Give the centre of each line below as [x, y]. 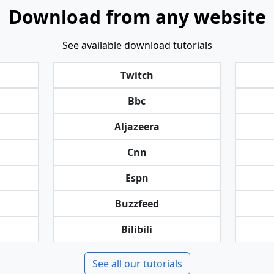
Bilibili [137, 229]
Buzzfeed [137, 204]
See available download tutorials [137, 45]
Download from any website [137, 17]
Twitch [137, 75]
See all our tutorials [137, 264]
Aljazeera [137, 127]
